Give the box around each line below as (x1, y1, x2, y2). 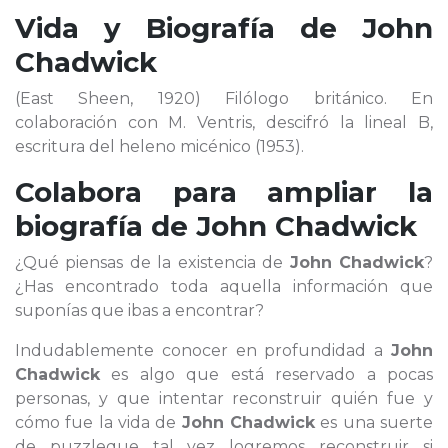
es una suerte (315, 413, 434, 432)
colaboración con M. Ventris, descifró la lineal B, (15, 113, 433, 132)
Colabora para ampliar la (15, 175, 433, 209)
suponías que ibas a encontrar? (15, 301, 264, 320)
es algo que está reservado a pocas (100, 365, 433, 384)
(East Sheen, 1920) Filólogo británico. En (15, 89, 433, 108)
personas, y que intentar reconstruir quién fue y (15, 389, 433, 408)
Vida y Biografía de (15, 11, 362, 45)
